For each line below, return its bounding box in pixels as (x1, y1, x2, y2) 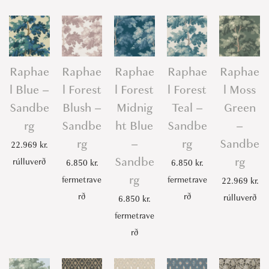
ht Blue (115, 117, 154, 134)
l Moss (223, 81, 256, 98)
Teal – (171, 99, 203, 116)
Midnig (116, 99, 153, 116)
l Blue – (9, 81, 49, 98)
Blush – (62, 99, 101, 116)
